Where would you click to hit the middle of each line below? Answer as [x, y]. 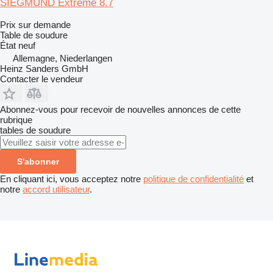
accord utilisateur [56, 189]
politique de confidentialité [193, 179]
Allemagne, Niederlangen [62, 58]
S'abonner [38, 161]
